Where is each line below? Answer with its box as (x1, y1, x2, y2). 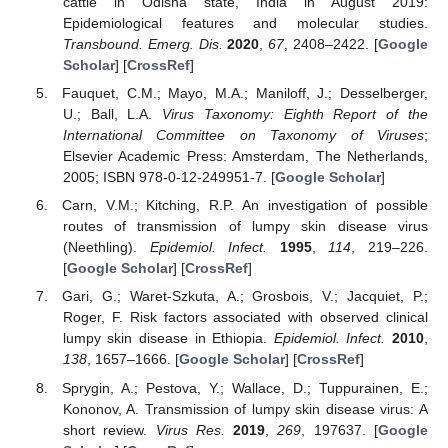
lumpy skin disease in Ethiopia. (62, 330, 274, 347)
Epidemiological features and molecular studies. (62, 15, 428, 32)
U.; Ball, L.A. (62, 106, 163, 123)
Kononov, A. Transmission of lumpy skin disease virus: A (62, 400, 428, 417)
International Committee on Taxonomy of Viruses (62, 127, 424, 144)
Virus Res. (155, 421, 225, 438)
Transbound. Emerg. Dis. (62, 36, 223, 53)
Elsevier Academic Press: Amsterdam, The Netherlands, (62, 148, 428, 165)
